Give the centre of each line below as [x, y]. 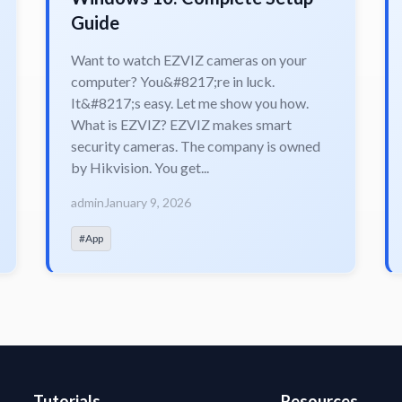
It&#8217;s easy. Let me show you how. [190, 102]
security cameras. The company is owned [196, 145]
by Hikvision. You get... [140, 167]
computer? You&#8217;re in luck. [173, 81]
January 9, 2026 [148, 202]
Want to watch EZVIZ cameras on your [189, 59]
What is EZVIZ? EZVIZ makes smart [182, 124]
